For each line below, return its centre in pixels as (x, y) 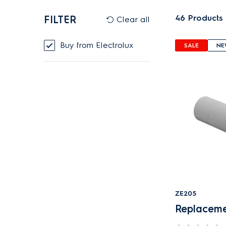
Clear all (132, 19)
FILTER (60, 20)
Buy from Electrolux (99, 45)
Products (206, 18)
